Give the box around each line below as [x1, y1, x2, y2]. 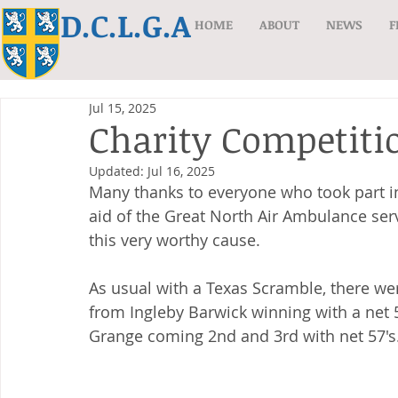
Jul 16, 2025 [147, 163, 215, 179]
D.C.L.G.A [60, 4, 191, 46]
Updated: [89, 163, 147, 179]
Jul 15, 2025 [89, 99, 156, 116]
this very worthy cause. [89, 229, 260, 251]
